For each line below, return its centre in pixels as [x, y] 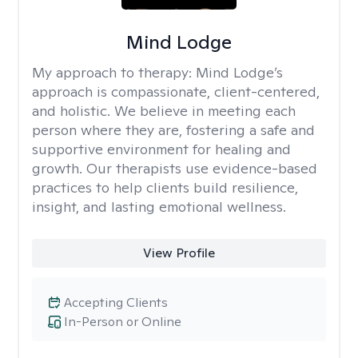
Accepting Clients [116, 302]
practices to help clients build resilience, [165, 187]
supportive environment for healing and [161, 149]
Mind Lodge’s [239, 72]
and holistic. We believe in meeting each [164, 111]
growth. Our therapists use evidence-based [175, 168]
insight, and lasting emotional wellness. [159, 207]
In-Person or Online [123, 322]
